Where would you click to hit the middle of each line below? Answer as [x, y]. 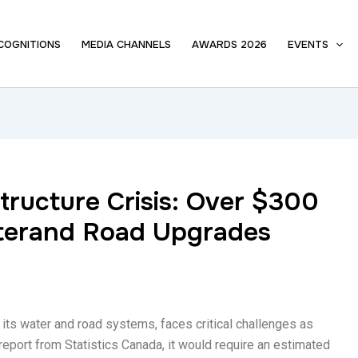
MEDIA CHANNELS [127, 44]
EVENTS [308, 44]
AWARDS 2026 [230, 44]
